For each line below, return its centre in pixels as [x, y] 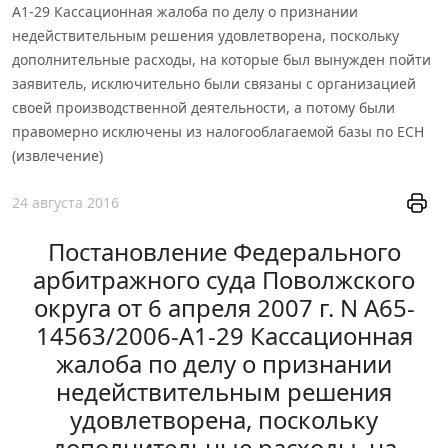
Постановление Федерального [224, 252]
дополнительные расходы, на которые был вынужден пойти [221, 59]
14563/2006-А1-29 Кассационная [224, 336]
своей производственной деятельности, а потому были [203, 107]
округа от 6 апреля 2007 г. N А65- [224, 308]
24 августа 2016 [65, 203]
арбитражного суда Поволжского [224, 280]
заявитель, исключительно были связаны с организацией [214, 83]
